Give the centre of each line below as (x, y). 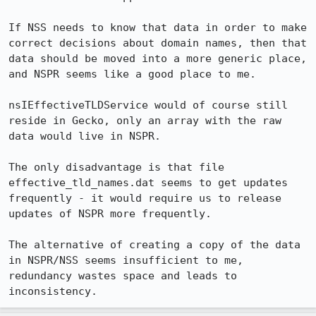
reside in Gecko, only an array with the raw (145, 121)
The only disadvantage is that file (116, 167)
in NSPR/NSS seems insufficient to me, (126, 260)
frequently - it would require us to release (145, 198)
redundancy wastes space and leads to (123, 276)
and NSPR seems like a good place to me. (132, 74)
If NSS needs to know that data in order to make (158, 28)
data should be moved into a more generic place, (158, 59)
